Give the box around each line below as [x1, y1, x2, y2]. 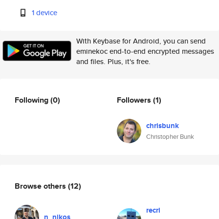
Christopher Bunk [146, 132, 194, 141]
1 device [32, 7, 58, 18]
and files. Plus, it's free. [76, 56, 151, 66]
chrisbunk [146, 120, 179, 131]
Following [15, 94, 50, 106]
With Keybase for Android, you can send [76, 36, 206, 46]
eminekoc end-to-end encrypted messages [76, 46, 214, 56]
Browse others [15, 180, 68, 192]
